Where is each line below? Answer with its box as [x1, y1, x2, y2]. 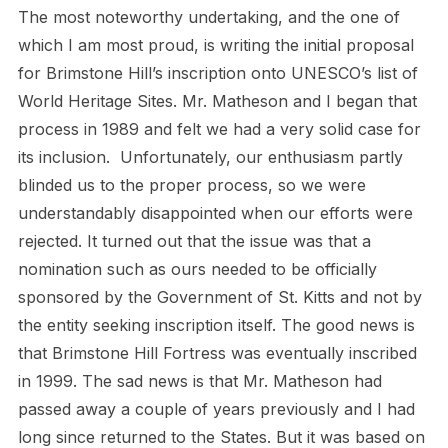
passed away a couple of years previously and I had [17, 399, 415, 420]
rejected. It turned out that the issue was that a [17, 231, 371, 252]
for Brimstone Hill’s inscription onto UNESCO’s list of [17, 63, 418, 84]
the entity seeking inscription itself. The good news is [17, 315, 415, 336]
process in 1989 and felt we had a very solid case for [17, 119, 421, 140]
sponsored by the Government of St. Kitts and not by [17, 287, 422, 308]
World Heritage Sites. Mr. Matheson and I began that [17, 91, 417, 112]
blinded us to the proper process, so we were [17, 175, 366, 196]
